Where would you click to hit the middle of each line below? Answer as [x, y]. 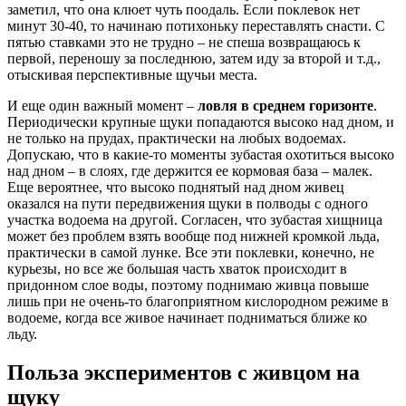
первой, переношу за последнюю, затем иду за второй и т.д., [194, 59]
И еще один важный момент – [102, 106]
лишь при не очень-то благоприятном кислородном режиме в [198, 302]
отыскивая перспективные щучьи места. [132, 75]
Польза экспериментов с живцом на [184, 373]
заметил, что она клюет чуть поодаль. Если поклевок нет [184, 10]
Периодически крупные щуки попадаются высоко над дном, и [201, 122]
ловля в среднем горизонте [285, 106]
